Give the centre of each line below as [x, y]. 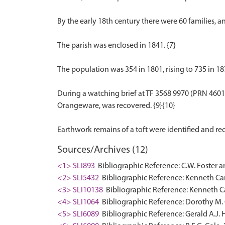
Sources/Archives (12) [103, 150]
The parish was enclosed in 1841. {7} [117, 46]
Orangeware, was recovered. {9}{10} [116, 106]
